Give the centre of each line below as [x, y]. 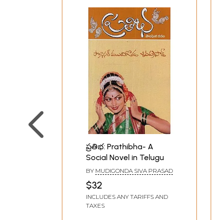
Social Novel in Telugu [125, 157]
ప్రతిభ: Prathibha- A [120, 146]
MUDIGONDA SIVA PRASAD [134, 170]
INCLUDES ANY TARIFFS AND [127, 196]
